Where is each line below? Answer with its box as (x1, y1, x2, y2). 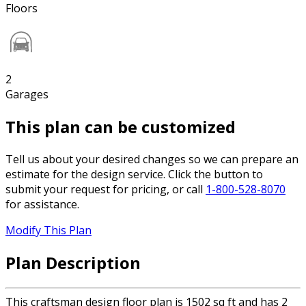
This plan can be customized (5, 115, 236, 139)
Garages (5, 87, 48, 102)
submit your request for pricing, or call (5, 182, 206, 197)
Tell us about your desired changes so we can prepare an (5, 152, 298, 167)
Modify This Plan (5, 223, 92, 238)
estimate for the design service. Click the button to (5, 167, 263, 182)
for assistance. (5, 197, 79, 212)
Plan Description (5, 251, 141, 274)
